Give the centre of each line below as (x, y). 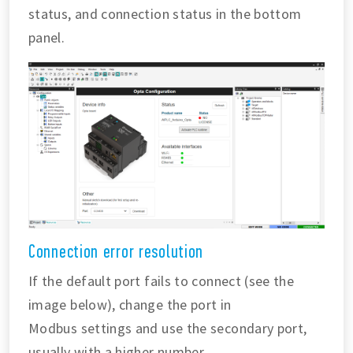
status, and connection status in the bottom (165, 13)
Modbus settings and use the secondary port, (168, 329)
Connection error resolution (116, 252)
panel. (47, 37)
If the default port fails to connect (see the (162, 281)
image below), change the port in (130, 305)
